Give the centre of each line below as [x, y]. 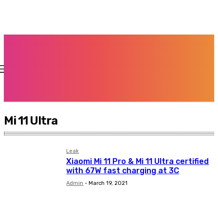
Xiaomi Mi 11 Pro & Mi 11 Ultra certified [138, 161]
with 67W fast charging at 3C [123, 171]
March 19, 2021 [108, 183]
